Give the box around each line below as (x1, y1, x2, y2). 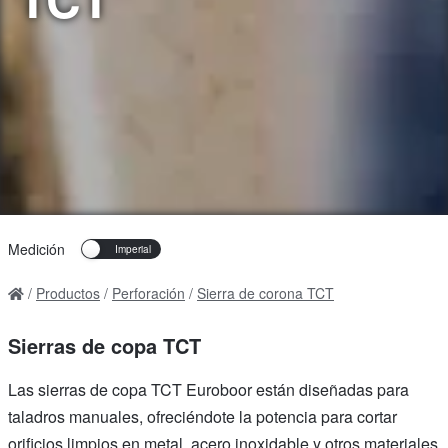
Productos (36, 283, 100, 304)
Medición (8, 239, 65, 260)
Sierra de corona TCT (197, 283, 334, 304)
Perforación (112, 283, 185, 304)
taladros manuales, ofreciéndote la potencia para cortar (8, 405, 397, 429)
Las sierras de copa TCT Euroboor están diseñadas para (8, 378, 409, 402)
